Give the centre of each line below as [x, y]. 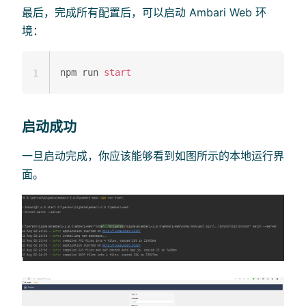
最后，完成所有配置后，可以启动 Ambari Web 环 [144, 12]
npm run [82, 72]
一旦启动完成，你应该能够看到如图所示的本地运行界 [153, 156]
